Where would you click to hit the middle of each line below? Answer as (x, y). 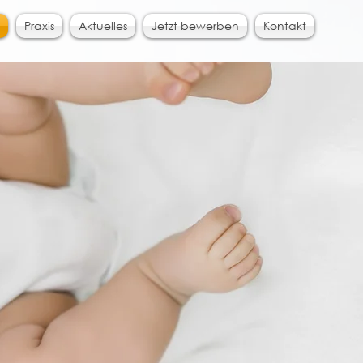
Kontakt (285, 26)
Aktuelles (103, 26)
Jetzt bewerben (195, 26)
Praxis (39, 26)
